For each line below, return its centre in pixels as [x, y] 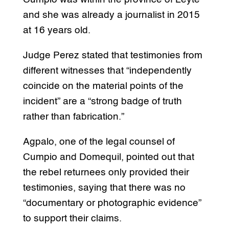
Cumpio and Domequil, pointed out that [108, 157]
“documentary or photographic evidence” [112, 203]
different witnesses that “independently [107, 71]
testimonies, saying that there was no [104, 188]
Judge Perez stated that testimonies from [112, 56]
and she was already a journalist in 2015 [111, 15]
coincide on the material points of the [103, 86]
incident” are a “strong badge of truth [102, 102]
